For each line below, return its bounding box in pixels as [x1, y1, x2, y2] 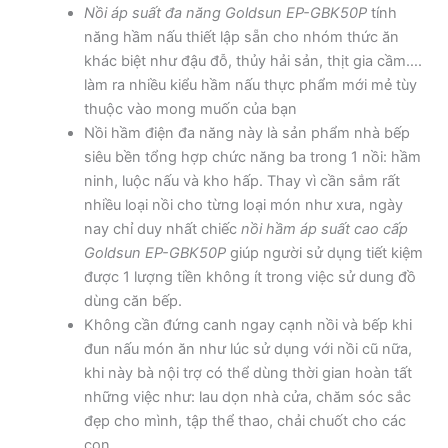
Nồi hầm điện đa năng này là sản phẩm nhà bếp [83, 124, 410, 143]
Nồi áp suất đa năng [83, 4, 221, 23]
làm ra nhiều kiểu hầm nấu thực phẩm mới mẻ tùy [83, 76, 417, 95]
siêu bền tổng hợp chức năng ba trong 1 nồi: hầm [83, 148, 421, 167]
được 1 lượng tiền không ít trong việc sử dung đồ [83, 268, 416, 287]
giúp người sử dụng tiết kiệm [225, 244, 423, 263]
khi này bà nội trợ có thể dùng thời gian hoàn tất [83, 364, 412, 383]
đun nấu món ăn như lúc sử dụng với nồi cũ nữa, [83, 340, 412, 359]
